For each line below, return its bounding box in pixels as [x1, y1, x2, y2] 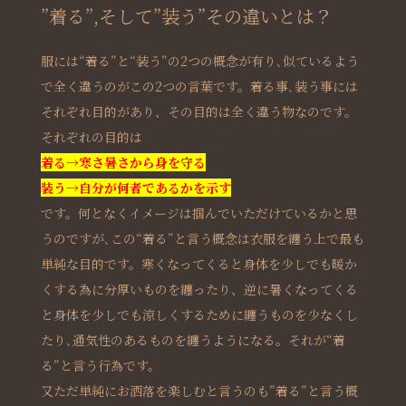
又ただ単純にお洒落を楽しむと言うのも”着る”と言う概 [40, 382, 358, 400]
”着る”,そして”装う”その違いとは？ [40, 3, 333, 29]
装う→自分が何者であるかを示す [40, 179, 231, 197]
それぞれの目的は [40, 128, 142, 146]
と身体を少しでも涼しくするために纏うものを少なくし [40, 305, 358, 324]
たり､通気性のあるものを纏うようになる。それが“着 [40, 331, 345, 349]
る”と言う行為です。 [40, 356, 160, 374]
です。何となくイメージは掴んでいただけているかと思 [40, 204, 357, 222]
